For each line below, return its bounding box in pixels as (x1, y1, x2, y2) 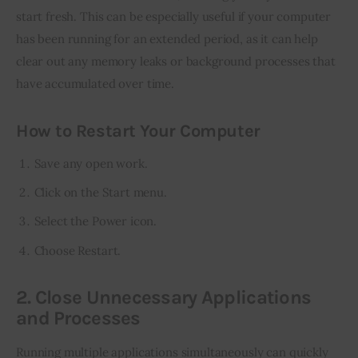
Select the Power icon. (34, 213, 157, 229)
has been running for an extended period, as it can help (16, 31, 321, 47)
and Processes (16, 306, 141, 329)
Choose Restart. (34, 242, 121, 258)
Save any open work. (34, 155, 148, 171)
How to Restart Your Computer (16, 120, 261, 141)
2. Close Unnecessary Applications (16, 285, 312, 308)
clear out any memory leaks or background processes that (16, 54, 339, 70)
